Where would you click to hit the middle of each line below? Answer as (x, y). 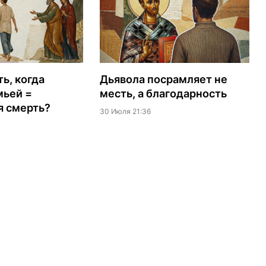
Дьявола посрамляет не (163, 80)
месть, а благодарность (163, 94)
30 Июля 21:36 (125, 112)
